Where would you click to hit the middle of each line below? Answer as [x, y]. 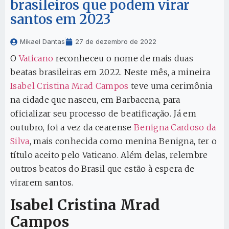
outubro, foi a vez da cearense [72, 128]
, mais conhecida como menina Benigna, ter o [123, 141]
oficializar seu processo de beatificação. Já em [104, 114]
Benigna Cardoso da [175, 128]
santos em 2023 [61, 19]
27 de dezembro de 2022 [116, 42]
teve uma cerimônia [170, 86]
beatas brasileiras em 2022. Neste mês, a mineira [110, 72]
